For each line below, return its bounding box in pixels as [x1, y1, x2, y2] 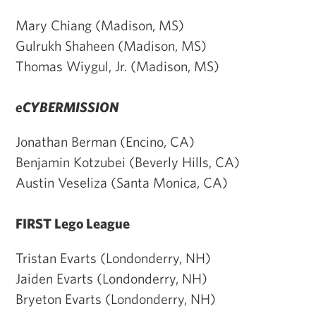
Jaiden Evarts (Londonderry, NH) [16, 269, 207, 286]
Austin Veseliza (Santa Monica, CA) [16, 174, 228, 190]
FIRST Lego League [16, 214, 130, 231]
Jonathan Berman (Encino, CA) [16, 133, 195, 150]
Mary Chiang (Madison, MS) [16, 16, 184, 33]
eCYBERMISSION [16, 98, 119, 115]
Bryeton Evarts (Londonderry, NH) [16, 290, 216, 307]
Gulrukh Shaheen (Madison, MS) [16, 37, 207, 54]
